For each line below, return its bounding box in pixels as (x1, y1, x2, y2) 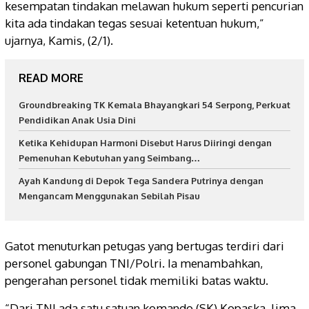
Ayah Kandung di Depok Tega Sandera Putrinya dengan (19, 175, 263, 186)
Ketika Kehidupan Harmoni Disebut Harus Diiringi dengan (19, 137, 272, 148)
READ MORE (19, 70, 83, 85)
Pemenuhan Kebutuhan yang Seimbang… (19, 152, 200, 163)
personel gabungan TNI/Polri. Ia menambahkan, (5, 256, 263, 270)
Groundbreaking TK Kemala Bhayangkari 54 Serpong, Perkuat (19, 99, 290, 110)
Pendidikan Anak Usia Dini (19, 114, 136, 126)
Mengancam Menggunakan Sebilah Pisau (19, 190, 200, 201)
